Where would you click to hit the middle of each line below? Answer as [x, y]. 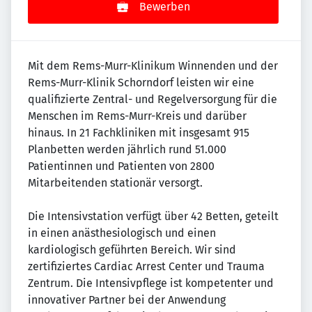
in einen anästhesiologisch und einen [122, 233]
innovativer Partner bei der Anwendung [127, 300]
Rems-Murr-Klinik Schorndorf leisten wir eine [141, 83]
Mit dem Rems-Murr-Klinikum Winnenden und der [153, 66]
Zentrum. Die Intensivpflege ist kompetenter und [151, 283]
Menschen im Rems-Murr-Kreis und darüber [137, 116]
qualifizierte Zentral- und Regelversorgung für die [153, 100]
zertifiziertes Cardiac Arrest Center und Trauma [146, 267]
